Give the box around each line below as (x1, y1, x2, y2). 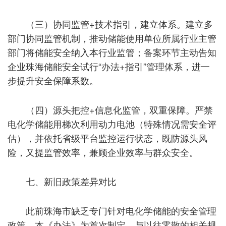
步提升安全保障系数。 (8, 73, 98, 87)
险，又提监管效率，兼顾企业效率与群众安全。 (8, 145, 198, 158)
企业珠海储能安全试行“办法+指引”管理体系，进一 (8, 59, 210, 73)
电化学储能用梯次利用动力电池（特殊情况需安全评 (8, 117, 216, 130)
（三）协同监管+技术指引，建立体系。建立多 (26, 17, 213, 30)
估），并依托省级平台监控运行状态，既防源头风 (8, 131, 207, 144)
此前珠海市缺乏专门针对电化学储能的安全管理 (26, 203, 216, 217)
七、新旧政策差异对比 (26, 174, 117, 188)
